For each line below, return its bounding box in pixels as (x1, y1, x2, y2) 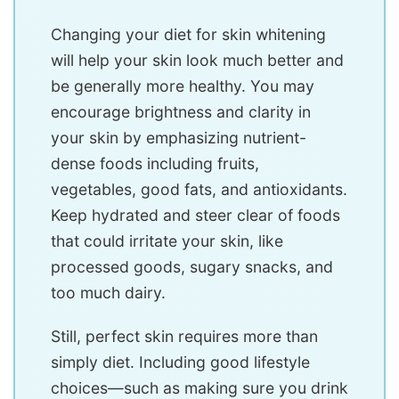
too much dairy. (51, 283, 166, 302)
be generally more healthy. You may (51, 77, 314, 95)
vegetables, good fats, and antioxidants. (51, 180, 347, 199)
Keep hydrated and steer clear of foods (51, 206, 340, 224)
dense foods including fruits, (51, 154, 259, 173)
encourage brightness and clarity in (51, 102, 311, 121)
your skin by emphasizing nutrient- (51, 128, 306, 147)
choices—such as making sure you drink (51, 379, 348, 397)
